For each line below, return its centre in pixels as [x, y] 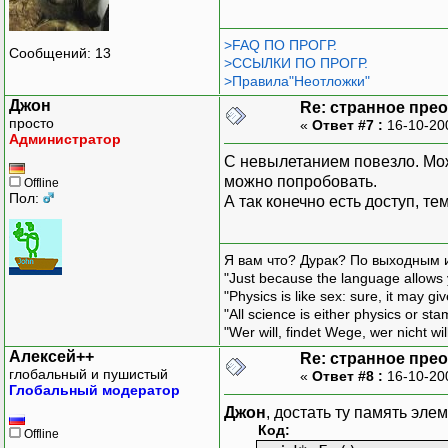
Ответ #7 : [347, 124]
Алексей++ [51, 356]
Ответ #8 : [347, 375]
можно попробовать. [300, 181]
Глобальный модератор [94, 389]
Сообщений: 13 [60, 53]
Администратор [65, 138]
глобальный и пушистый [88, 373]
